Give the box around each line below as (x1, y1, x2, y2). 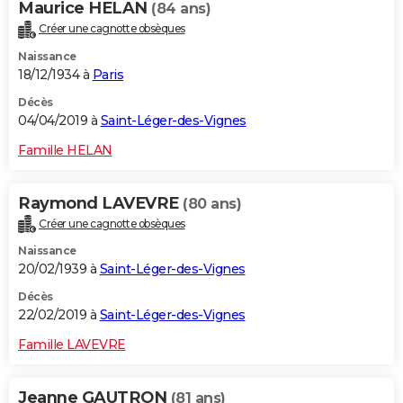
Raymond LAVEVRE (18, 193, 183, 213)
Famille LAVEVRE (18, 336, 126, 354)
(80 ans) (183, 194, 241, 212)
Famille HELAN (18, 141, 112, 158)
